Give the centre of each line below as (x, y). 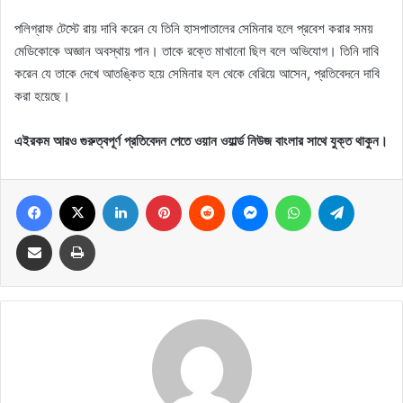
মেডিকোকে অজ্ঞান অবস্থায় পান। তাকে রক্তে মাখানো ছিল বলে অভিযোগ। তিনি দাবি (197, 50)
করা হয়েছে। (42, 95)
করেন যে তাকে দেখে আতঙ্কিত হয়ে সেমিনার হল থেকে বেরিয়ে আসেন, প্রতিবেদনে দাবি (197, 73)
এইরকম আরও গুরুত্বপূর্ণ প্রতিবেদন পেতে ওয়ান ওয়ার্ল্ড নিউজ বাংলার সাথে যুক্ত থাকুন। (201, 140)
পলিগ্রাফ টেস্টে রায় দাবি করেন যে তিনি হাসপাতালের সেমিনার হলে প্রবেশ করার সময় (194, 28)
